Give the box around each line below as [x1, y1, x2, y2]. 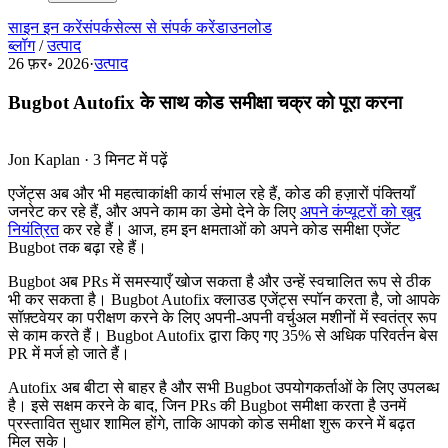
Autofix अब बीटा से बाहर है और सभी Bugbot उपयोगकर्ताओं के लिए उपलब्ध [8, 378, 439, 396]
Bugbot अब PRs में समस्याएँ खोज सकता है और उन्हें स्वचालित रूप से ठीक [8, 272, 431, 290]
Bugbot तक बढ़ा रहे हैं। [8, 238, 147, 256]
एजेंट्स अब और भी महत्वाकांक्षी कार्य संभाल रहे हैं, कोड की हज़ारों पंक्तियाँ [8, 184, 415, 202]
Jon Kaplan [8, 150, 80, 168]
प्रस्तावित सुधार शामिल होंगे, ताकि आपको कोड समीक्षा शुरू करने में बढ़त [8, 414, 415, 432]
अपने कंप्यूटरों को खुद [300, 202, 421, 220]
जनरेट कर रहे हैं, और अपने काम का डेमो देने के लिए [8, 202, 300, 220]
